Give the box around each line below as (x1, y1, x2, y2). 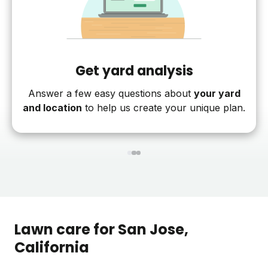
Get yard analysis (75, 61, 193, 80)
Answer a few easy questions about (28, 87, 191, 99)
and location (23, 101, 82, 114)
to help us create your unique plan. (82, 101, 245, 114)
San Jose (118, 220, 184, 240)
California (14, 237, 89, 258)
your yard (193, 87, 240, 99)
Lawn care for (14, 220, 118, 240)
